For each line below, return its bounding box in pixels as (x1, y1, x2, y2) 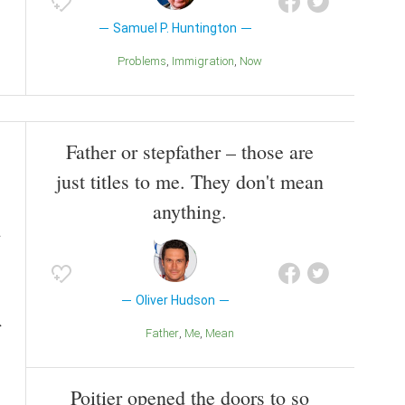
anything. (153, 197, 227, 224)
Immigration (174, 54, 234, 69)
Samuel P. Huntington (113, 21, 238, 36)
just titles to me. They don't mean (56, 167, 324, 194)
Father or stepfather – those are (66, 137, 314, 165)
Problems (125, 54, 166, 69)
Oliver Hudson (135, 292, 215, 307)
